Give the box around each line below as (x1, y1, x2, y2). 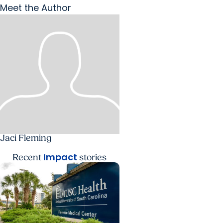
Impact (43, 150, 78, 163)
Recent (12, 152, 44, 163)
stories (77, 152, 107, 163)
